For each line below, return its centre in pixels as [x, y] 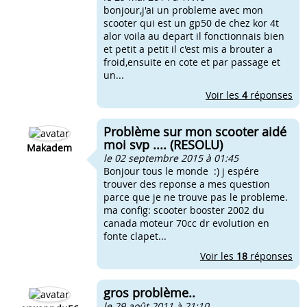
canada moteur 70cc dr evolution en [186, 223]
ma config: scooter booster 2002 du [184, 210]
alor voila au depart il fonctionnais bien [194, 36]
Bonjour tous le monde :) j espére [181, 171]
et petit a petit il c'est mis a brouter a [188, 49]
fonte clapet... [135, 236]
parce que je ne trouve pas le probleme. [196, 197]
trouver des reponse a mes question [187, 184]
